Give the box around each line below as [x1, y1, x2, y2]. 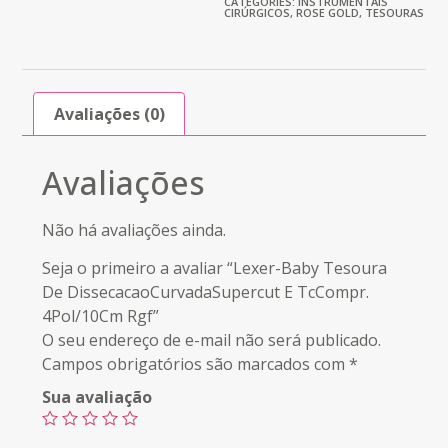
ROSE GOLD [296, 5, 359, 21]
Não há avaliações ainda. [42, 218, 227, 241]
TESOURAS [365, 5, 424, 21]
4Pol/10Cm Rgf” [42, 305, 160, 328]
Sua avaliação [42, 386, 153, 409]
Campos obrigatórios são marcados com [42, 353, 350, 376]
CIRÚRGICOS [224, 5, 290, 21]
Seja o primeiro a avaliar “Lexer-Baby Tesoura [42, 257, 388, 280]
